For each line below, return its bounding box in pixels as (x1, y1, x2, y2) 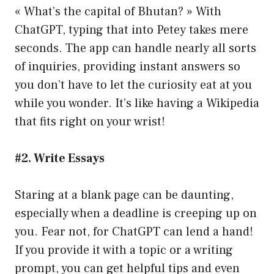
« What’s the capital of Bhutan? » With (15, 4, 221, 20)
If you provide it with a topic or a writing (15, 242, 233, 259)
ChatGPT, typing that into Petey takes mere (15, 22, 248, 39)
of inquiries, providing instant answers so (15, 59, 240, 75)
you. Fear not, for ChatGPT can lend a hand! (15, 224, 253, 240)
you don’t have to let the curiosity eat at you (15, 77, 252, 94)
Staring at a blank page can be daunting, (15, 187, 234, 204)
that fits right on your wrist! (15, 114, 165, 130)
